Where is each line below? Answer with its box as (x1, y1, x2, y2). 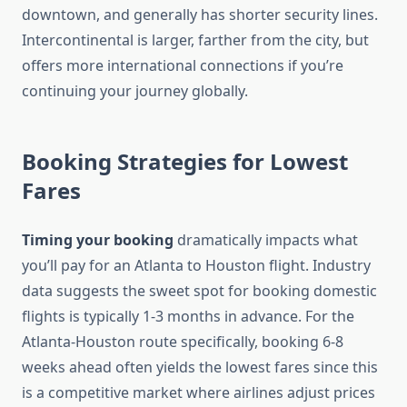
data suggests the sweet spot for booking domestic (22, 281, 377, 302)
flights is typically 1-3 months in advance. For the (22, 306, 354, 327)
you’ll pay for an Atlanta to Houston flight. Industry (22, 255, 371, 276)
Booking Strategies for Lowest (22, 146, 348, 177)
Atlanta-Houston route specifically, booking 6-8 (22, 332, 343, 352)
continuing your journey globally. (22, 81, 248, 102)
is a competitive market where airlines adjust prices (22, 382, 375, 403)
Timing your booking (22, 230, 174, 251)
